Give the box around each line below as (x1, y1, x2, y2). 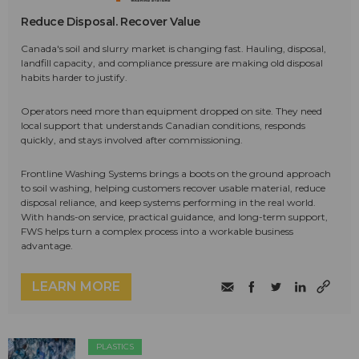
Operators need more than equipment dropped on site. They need (21, 104, 322, 117)
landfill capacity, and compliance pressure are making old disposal (21, 56, 323, 69)
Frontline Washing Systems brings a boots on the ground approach (21, 167, 331, 179)
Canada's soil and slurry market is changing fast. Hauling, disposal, (21, 42, 326, 54)
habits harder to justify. (21, 71, 127, 83)
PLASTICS (96, 341, 135, 352)
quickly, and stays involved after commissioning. (21, 133, 243, 146)
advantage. (21, 239, 73, 252)
